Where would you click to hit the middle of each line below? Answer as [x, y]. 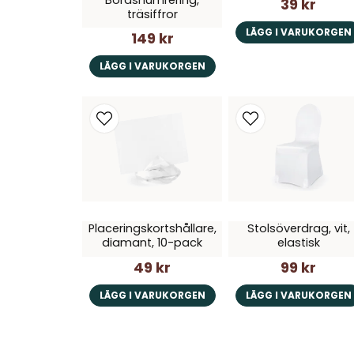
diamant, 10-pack [153, 243]
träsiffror [152, 14]
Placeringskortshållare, [152, 229]
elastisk [298, 243]
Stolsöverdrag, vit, [298, 229]
